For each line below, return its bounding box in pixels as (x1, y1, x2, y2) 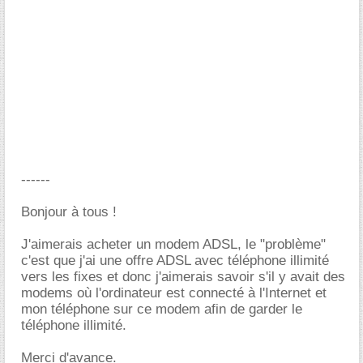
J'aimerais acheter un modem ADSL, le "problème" (21, 237, 326, 252)
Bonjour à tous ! (21, 204, 117, 220)
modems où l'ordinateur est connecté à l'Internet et (21, 285, 327, 301)
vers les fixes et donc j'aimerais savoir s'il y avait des (21, 269, 345, 284)
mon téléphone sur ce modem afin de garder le (21, 301, 302, 317)
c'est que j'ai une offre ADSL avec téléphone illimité (21, 253, 329, 268)
